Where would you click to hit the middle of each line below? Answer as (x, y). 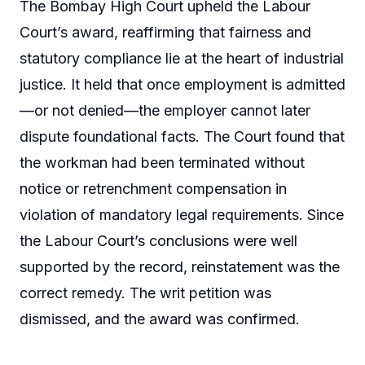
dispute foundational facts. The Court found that (182, 137)
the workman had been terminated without (162, 163)
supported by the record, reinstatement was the (180, 267)
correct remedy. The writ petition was (145, 293)
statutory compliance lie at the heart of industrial (182, 59)
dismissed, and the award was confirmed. (160, 319)
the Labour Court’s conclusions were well (158, 241)
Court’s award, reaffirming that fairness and (165, 33)
